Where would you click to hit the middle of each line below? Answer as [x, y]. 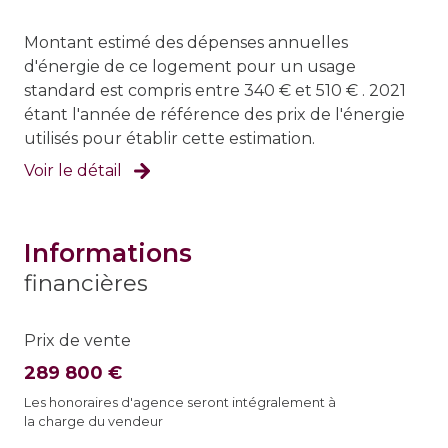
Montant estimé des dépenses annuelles [186, 43]
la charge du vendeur [93, 422]
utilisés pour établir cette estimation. [169, 139]
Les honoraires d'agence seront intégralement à [180, 403]
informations [112, 253]
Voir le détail [73, 171]
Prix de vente [77, 341]
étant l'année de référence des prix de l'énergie [214, 115]
